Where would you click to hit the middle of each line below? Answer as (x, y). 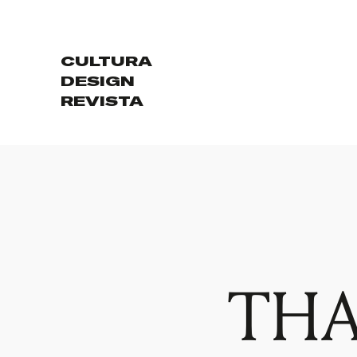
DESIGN (98, 81)
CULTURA (107, 61)
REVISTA (102, 101)
